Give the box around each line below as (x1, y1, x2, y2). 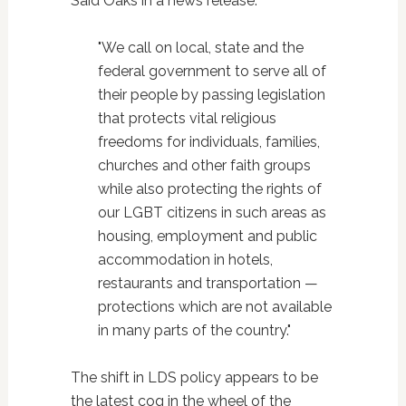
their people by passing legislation (97, 86, 325, 104)
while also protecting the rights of (97, 180, 322, 198)
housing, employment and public (97, 227, 317, 246)
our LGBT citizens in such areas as (97, 204, 326, 222)
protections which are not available (97, 298, 332, 316)
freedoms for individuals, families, (97, 133, 320, 151)
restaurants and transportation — (97, 275, 318, 293)
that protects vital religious (97, 110, 276, 128)
